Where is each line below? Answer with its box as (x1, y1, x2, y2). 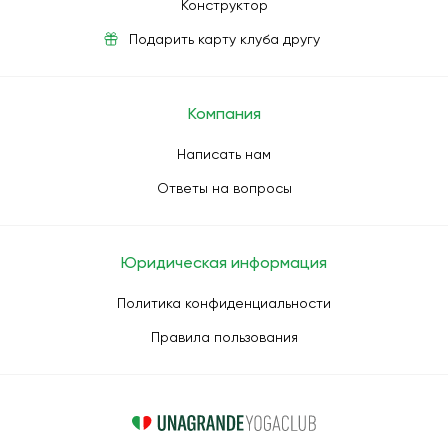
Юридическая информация (121, 253, 327, 272)
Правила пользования (150, 329, 298, 345)
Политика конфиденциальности (117, 295, 331, 311)
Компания (187, 104, 261, 123)
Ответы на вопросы (156, 180, 292, 196)
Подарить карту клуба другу (128, 31, 320, 47)
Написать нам (177, 146, 271, 162)
